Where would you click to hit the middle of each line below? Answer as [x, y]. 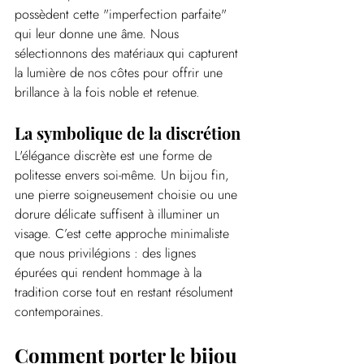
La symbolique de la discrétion [128, 133]
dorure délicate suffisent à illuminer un [119, 214]
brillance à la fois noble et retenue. [107, 93]
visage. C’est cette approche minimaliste [124, 234]
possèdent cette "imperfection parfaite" [123, 15]
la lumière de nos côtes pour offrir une [121, 73]
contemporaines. [59, 312]
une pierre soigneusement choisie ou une [128, 195]
